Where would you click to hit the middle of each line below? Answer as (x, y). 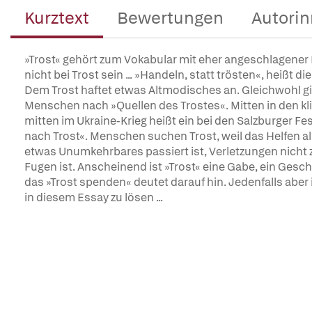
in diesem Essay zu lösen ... (94, 197)
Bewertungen (170, 18)
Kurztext (57, 18)
